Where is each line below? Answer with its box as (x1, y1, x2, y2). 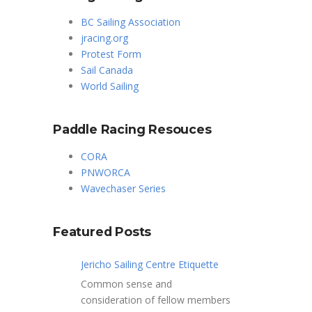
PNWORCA (81, 165, 130, 179)
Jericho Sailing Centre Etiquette (81, 257, 219, 271)
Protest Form (81, 47, 141, 61)
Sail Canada (81, 63, 133, 77)
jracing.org (81, 31, 128, 45)
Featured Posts (53, 224, 152, 239)
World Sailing (81, 79, 139, 93)
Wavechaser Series (81, 181, 166, 195)
